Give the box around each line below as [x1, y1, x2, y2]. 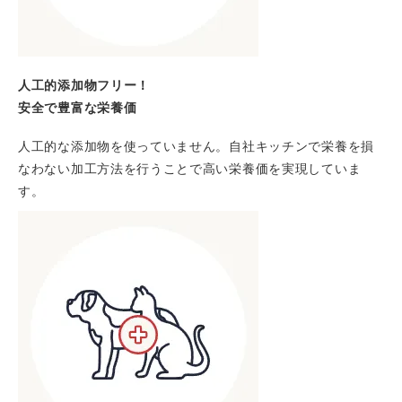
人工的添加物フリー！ [18, 74, 150, 93]
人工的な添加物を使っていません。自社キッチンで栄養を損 [18, 136, 374, 155]
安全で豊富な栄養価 [18, 97, 137, 116]
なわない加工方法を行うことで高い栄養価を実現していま [18, 159, 362, 178]
